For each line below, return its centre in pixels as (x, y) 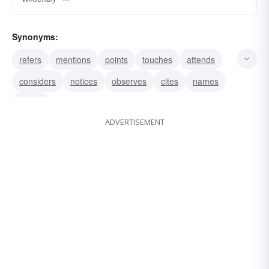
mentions (73, 59)
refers (30, 59)
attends (201, 59)
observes (129, 81)
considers (38, 81)
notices (84, 81)
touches (157, 59)
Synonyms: (35, 36)
